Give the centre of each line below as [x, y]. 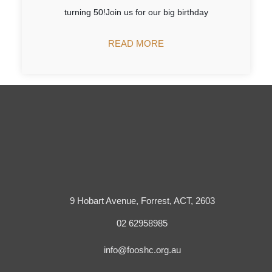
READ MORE [136, 43]
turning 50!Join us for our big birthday [136, 12]
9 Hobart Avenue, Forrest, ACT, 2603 [142, 201]
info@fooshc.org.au [142, 250]
